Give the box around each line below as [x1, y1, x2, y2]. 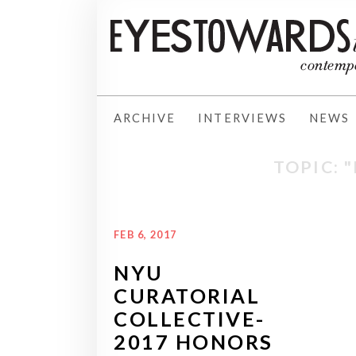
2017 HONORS [114, 329, 273, 354]
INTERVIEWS [198, 110, 287, 125]
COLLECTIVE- [114, 306, 265, 331]
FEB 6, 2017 [114, 227, 177, 241]
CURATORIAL [114, 283, 261, 308]
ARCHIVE [114, 110, 176, 125]
